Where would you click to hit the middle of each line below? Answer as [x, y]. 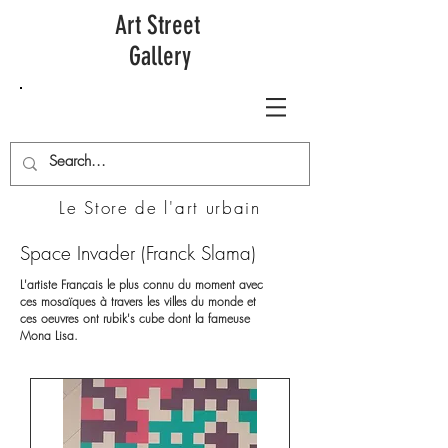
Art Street [160, 25]
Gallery [160, 56]
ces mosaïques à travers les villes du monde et [138, 302]
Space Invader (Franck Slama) [138, 253]
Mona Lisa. [49, 336]
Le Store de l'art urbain [160, 208]
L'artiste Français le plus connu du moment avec [141, 285]
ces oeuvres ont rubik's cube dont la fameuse [135, 319]
